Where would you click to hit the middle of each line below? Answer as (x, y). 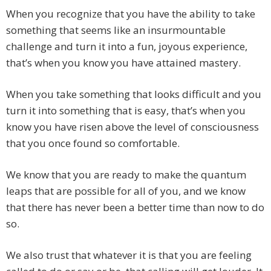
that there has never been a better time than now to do (135, 207)
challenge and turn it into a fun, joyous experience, (127, 47)
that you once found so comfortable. (93, 143)
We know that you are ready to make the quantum (126, 175)
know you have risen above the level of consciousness (132, 127)
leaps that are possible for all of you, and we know (126, 191)
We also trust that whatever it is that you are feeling (129, 255)
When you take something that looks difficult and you (134, 94)
